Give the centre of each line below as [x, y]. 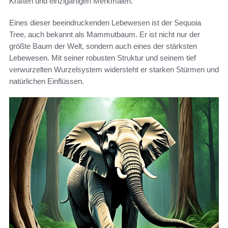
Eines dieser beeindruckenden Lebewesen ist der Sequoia [105, 23]
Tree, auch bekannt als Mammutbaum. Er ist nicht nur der [105, 35]
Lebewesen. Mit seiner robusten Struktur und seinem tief [103, 58]
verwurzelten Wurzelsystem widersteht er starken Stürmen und [114, 70]
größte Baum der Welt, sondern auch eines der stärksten [103, 46]
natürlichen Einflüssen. [47, 81]
